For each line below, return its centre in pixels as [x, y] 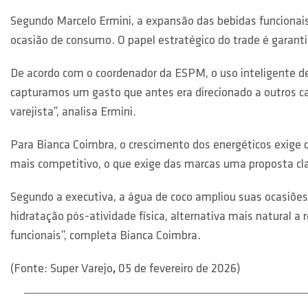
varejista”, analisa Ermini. [73, 112]
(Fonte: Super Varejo [62, 269]
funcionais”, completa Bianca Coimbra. [106, 236]
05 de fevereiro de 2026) [178, 269]
